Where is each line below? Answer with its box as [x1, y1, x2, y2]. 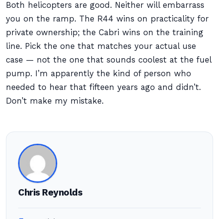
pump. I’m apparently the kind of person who [6, 69, 191, 78]
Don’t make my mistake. [6, 96, 104, 106]
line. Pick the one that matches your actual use [6, 42, 196, 51]
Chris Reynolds [18, 187, 83, 198]
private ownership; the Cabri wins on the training [6, 28, 203, 37]
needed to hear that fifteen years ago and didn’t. [6, 83, 201, 92]
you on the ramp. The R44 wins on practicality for [6, 14, 209, 23]
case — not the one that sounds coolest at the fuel [6, 55, 211, 65]
